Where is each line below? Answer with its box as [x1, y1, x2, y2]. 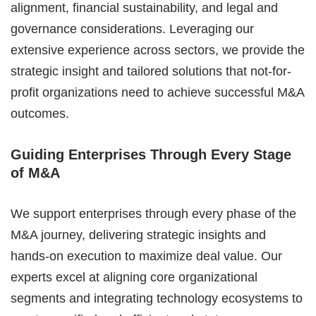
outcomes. [11, 107, 69, 121]
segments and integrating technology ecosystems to [11, 291, 303, 305]
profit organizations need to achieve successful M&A [11, 85, 304, 99]
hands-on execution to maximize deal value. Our [11, 249, 282, 263]
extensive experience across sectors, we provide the [11, 43, 305, 57]
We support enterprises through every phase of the [11, 207, 296, 221]
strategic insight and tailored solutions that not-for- [11, 64, 291, 78]
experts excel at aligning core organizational [11, 270, 257, 284]
